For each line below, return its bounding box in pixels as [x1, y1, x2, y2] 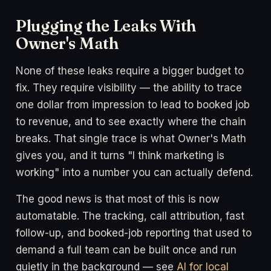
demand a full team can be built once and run [16, 243, 237, 256]
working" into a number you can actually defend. [16, 166, 253, 178]
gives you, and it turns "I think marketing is [16, 149, 224, 162]
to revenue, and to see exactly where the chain [16, 115, 246, 128]
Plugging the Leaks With [16, 16, 197, 36]
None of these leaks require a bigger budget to [16, 64, 244, 77]
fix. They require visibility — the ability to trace [16, 81, 242, 94]
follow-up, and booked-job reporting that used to [16, 226, 252, 239]
